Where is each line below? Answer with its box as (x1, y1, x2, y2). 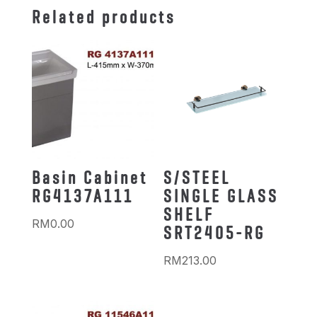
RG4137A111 (31, 183, 134, 208)
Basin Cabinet (31, 165, 148, 190)
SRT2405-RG (163, 220, 266, 245)
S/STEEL (163, 165, 231, 190)
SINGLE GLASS (163, 183, 279, 208)
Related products (31, 4, 175, 29)
